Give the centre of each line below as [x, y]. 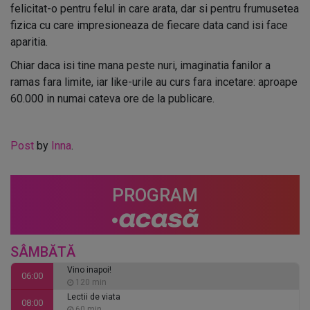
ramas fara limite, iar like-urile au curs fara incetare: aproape [154, 82]
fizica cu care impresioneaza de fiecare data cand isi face [149, 25]
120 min [91, 283]
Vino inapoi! [89, 270]
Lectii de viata [94, 297]
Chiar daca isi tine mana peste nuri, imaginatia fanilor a [140, 65]
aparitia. [29, 42]
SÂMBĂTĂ [43, 252]
